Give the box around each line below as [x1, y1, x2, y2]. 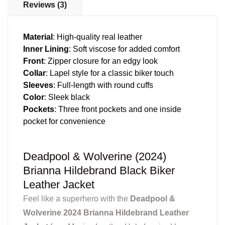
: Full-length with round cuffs [53, 81, 153, 90]
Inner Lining [23, 45, 69, 54]
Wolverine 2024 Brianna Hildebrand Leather [23, 208, 189, 217]
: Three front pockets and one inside [54, 105, 181, 114]
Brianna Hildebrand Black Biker [23, 164, 175, 177]
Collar [23, 69, 46, 78]
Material [23, 33, 53, 42]
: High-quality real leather [53, 33, 142, 42]
